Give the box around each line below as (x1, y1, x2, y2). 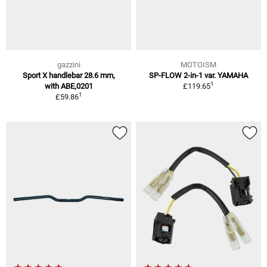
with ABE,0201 (44, 81, 93, 91)
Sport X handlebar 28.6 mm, (22, 70, 115, 80)
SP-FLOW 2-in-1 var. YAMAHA (149, 70, 248, 80)
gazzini (57, 60, 80, 69)
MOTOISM (181, 60, 216, 69)
